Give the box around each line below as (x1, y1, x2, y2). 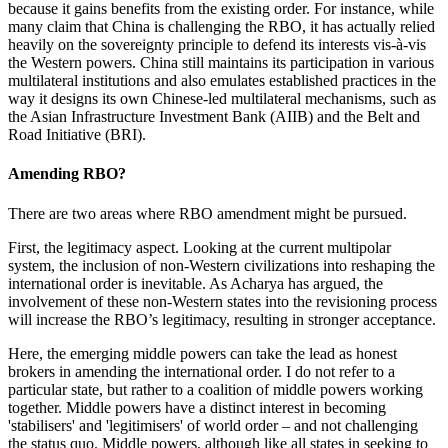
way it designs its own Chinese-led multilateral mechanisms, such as (8, 90, 436, 107)
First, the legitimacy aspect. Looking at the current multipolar (8, 238, 391, 256)
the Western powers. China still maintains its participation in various (8, 54, 434, 71)
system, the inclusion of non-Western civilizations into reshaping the (8, 256, 435, 274)
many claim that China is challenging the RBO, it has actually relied (8, 18, 435, 35)
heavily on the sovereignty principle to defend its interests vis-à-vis (8, 36, 426, 53)
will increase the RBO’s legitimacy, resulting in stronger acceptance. (8, 310, 440, 328)
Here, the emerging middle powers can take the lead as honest (8, 344, 397, 362)
